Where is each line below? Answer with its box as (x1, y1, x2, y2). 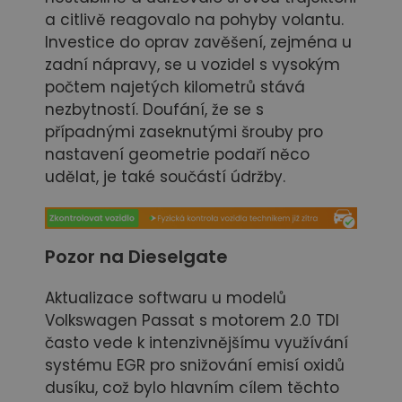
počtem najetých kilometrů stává (45, 76, 305, 99)
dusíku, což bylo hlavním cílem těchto (45, 377, 339, 399)
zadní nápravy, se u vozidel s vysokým (45, 54, 340, 76)
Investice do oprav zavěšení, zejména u (45, 31, 352, 54)
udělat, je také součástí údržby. (45, 166, 285, 188)
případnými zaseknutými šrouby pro (45, 121, 323, 144)
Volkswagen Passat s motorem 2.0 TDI (45, 310, 339, 332)
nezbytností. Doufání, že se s (45, 99, 264, 121)
